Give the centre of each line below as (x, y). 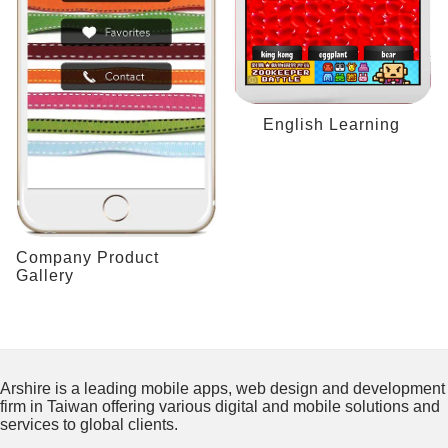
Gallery (45, 276)
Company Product (87, 258)
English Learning (332, 125)
